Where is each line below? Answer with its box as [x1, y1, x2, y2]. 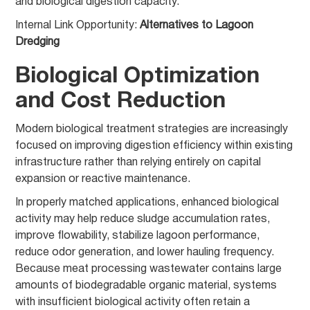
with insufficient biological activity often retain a [15, 298, 250, 307]
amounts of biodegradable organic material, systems [15, 281, 277, 291]
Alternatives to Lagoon [140, 21, 254, 30]
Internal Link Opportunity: [15, 21, 140, 30]
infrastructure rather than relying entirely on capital [15, 158, 262, 167]
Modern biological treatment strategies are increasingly [15, 125, 289, 134]
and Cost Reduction [15, 91, 226, 111]
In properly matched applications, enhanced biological [15, 198, 280, 208]
